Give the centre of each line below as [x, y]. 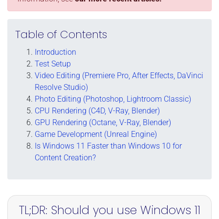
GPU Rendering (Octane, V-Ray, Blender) [103, 122]
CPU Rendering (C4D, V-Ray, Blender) [97, 110]
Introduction [55, 52]
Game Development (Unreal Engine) [96, 134]
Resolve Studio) [61, 87]
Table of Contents [61, 34]
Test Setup [53, 64]
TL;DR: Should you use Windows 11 [109, 210]
